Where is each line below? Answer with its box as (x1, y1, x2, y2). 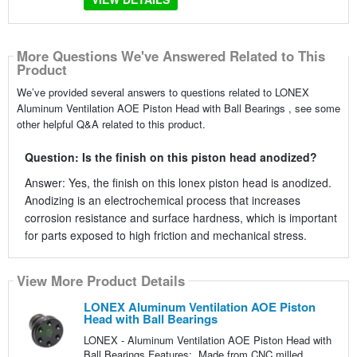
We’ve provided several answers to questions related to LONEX (16, 84, 309, 100)
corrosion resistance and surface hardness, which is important (24, 209, 337, 226)
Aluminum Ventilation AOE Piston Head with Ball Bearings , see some (16, 100, 340, 116)
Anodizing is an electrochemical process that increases (24, 191, 300, 208)
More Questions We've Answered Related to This (16, 46, 325, 66)
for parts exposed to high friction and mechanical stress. (24, 226, 307, 243)
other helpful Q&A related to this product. (16, 116, 206, 131)
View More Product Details (16, 271, 185, 291)
